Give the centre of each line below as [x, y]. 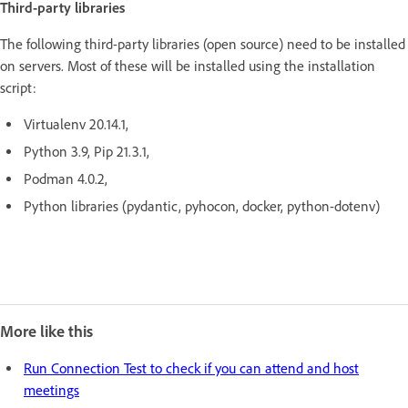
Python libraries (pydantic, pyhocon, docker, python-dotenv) [204, 207]
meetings [51, 391]
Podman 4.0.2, [67, 179]
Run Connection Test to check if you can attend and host [191, 369]
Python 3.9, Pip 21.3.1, [88, 152]
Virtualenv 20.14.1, [78, 125]
